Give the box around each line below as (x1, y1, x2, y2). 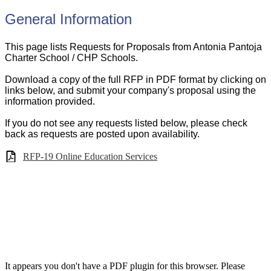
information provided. (5, 96, 95, 107)
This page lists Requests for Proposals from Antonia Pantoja (5, 42, 262, 53)
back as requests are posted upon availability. (5, 129, 200, 140)
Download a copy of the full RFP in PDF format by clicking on (5, 74, 266, 85)
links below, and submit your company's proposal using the (5, 85, 256, 96)
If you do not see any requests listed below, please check (5, 118, 247, 129)
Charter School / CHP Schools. (5, 53, 138, 64)
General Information (5, 11, 132, 28)
